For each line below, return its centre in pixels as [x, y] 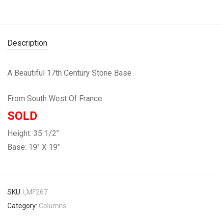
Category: [23, 206]
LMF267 [35, 192]
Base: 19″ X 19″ [35, 147]
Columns [53, 206]
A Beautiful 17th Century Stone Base [70, 73]
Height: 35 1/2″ [33, 133]
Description [27, 43]
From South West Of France [56, 98]
